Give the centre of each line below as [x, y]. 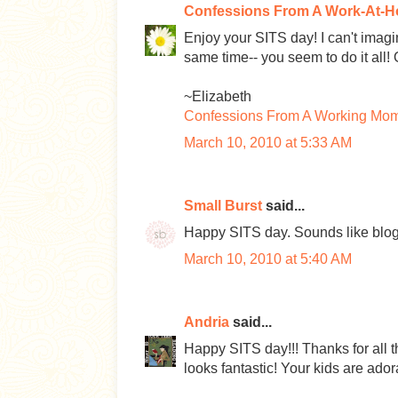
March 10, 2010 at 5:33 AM [268, 143]
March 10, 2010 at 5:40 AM [268, 259]
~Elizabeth [218, 96]
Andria [207, 322]
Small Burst [223, 206]
